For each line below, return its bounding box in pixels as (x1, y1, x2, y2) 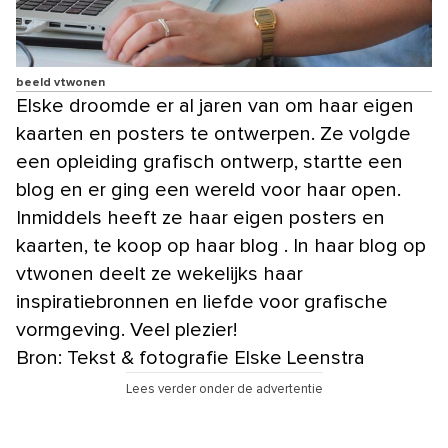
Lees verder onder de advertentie (125, 383, 323, 397)
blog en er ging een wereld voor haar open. (16, 180, 401, 201)
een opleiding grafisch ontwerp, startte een (16, 152, 403, 173)
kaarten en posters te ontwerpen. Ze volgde (16, 124, 411, 145)
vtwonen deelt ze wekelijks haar (16, 264, 303, 285)
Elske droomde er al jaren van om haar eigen (16, 96, 414, 117)
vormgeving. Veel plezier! (16, 320, 237, 341)
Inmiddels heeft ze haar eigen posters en (16, 208, 385, 229)
